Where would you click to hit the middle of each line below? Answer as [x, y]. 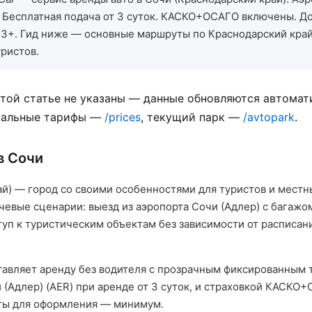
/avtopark [269, 117]
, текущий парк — [192, 117]
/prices [123, 117]
